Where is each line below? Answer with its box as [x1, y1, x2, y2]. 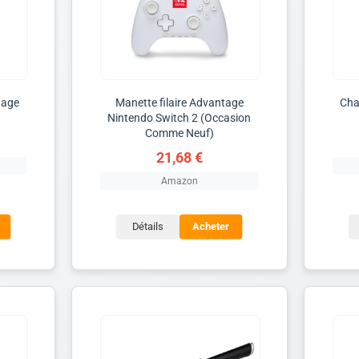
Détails [131, 220, 164, 233]
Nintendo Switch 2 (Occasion [107, 111, 252, 124]
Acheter [192, 220, 230, 233]
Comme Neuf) [144, 126, 214, 139]
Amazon [160, 175, 198, 187]
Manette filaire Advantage [115, 95, 244, 109]
